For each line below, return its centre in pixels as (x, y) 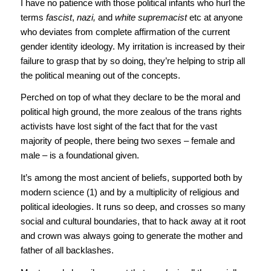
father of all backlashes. (67, 250)
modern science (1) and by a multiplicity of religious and (129, 192)
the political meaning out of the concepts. (100, 75)
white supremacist (151, 17)
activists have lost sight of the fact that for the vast (119, 126)
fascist (59, 17)
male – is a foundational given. (80, 155)
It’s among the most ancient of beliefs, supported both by (131, 178)
